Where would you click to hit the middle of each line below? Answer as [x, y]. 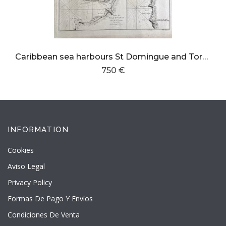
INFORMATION [38, 129]
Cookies [21, 150]
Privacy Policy [30, 182]
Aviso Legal [26, 166]
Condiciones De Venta [44, 214]
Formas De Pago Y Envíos [50, 198]
